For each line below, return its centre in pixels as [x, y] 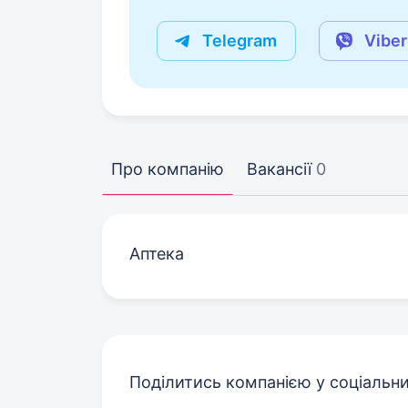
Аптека [157, 254]
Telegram [240, 41]
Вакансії [279, 169]
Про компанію [168, 169]
